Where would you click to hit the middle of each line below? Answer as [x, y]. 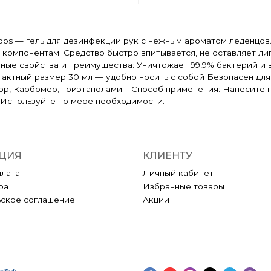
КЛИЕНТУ [168, 155]
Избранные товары [184, 186]
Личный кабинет [178, 173]
